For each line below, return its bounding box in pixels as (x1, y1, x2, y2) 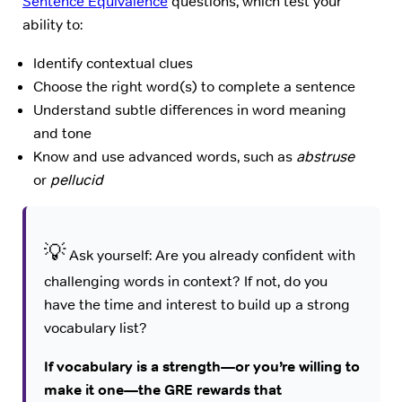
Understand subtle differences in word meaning (33, 100, 346, 119)
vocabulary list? (43, 319, 147, 338)
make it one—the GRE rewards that (43, 380, 282, 399)
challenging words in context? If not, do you (43, 272, 328, 292)
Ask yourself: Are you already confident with (65, 246, 355, 266)
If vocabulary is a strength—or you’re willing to (43, 356, 360, 376)
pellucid (50, 170, 103, 189)
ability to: (22, 15, 83, 35)
